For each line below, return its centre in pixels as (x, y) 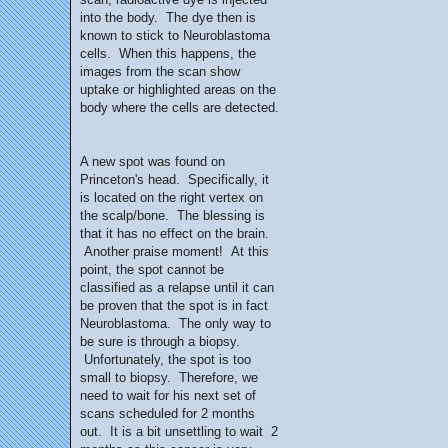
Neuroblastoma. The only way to (175, 323)
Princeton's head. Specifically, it (174, 179)
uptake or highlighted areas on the (178, 89)
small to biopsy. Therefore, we (169, 377)
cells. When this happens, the (168, 53)
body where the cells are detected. (179, 107)
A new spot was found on (152, 161)
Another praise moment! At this (174, 251)
